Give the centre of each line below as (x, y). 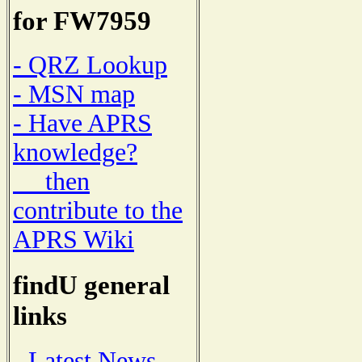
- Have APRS (82, 124)
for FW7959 (82, 20)
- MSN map (74, 95)
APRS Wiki (74, 240)
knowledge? (75, 153)
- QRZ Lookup (90, 65)
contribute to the (98, 211)
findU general (91, 285)
